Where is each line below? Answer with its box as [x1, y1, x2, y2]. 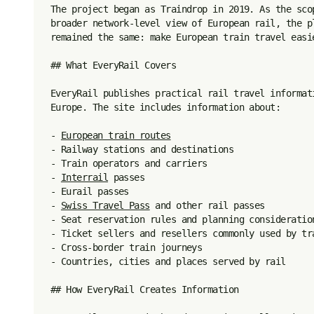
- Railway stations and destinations [50, 144, 234, 155]
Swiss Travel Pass [60, 200, 150, 211]
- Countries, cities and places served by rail [50, 256, 286, 267]
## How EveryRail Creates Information [50, 284, 239, 295]
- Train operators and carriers [50, 158, 207, 169]
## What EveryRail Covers [50, 60, 177, 71]
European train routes [60, 130, 171, 141]
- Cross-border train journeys [50, 242, 203, 253]
